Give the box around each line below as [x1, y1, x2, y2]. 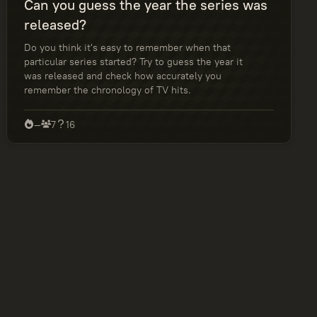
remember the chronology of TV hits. [24, 83, 192, 96]
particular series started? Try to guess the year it [24, 54, 243, 68]
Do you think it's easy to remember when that [24, 40, 231, 54]
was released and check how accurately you [24, 69, 222, 82]
